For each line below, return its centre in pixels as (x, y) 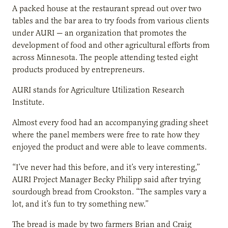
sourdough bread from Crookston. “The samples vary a (109, 192)
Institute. (28, 102)
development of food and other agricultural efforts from (111, 45)
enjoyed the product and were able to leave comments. (109, 147)
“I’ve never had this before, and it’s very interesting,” (106, 167)
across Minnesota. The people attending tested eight (105, 57)
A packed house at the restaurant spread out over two (107, 8)
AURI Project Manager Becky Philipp (78, 179)
